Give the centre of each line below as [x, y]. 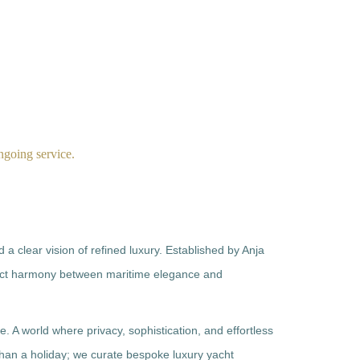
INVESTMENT [40, 41]
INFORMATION [135, 41]
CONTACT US [229, 41]
